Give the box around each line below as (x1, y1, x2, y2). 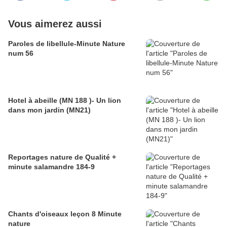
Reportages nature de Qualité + (8, 153, 116, 162)
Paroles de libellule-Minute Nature (8, 40, 125, 48)
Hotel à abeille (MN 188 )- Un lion (8, 96, 96, 105)
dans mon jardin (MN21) (8, 106, 91, 115)
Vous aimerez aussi (8, 18, 102, 30)
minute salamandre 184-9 (8, 163, 95, 171)
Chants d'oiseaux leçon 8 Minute (8, 210, 122, 218)
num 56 (8, 49, 33, 58)
